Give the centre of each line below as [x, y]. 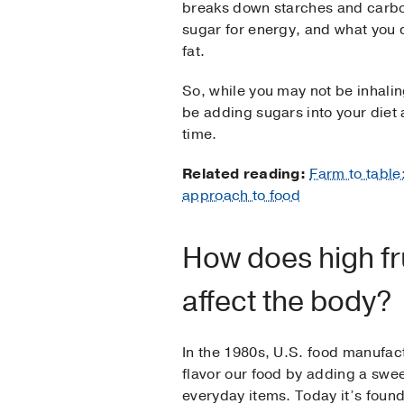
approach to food [242, 196]
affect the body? [287, 302]
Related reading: [244, 174]
